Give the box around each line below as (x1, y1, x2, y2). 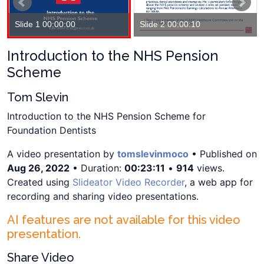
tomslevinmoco (117, 147, 189, 160)
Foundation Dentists (7, 124, 96, 136)
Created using (7, 176, 72, 188)
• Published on (192, 147, 257, 160)
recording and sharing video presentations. (7, 190, 199, 202)
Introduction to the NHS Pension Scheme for (7, 110, 206, 122)
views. (194, 161, 225, 174)
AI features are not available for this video (7, 212, 240, 227)
